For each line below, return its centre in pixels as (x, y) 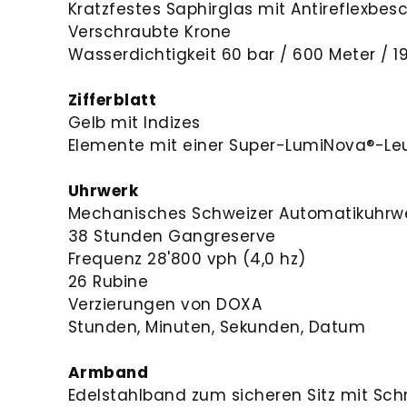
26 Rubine (108, 281)
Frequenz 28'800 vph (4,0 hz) (187, 258)
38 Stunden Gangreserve (172, 236)
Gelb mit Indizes (134, 122)
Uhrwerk (103, 190)
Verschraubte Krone (149, 31)
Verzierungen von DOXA (165, 304)
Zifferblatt (112, 99)
